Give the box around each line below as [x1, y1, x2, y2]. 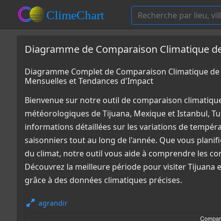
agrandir [38, 198, 68, 208]
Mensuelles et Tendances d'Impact [25, 75, 153, 86]
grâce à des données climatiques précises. [25, 175, 182, 185]
